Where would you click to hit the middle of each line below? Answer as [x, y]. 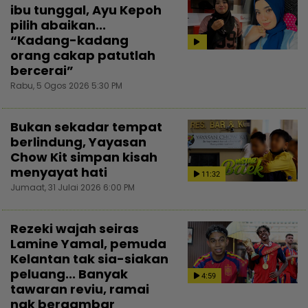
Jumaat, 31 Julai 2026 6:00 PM [73, 188]
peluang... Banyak [69, 274]
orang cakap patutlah [83, 56]
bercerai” [42, 71]
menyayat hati [59, 173]
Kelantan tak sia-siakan [89, 259]
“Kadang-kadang [69, 41]
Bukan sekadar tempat [86, 127]
